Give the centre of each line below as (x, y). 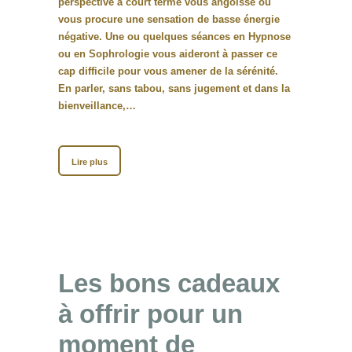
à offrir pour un (150, 314)
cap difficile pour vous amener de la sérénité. (168, 71)
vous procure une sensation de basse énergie (169, 20)
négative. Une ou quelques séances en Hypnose (174, 37)
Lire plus (90, 162)
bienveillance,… (97, 106)
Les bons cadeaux (169, 284)
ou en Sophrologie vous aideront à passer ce (168, 54)
